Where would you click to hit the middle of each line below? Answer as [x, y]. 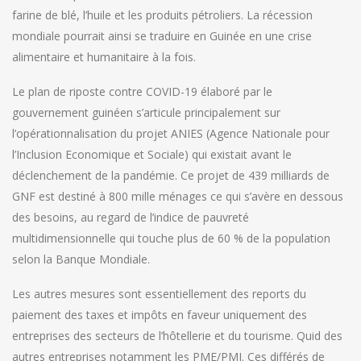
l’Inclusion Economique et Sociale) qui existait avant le [152, 155]
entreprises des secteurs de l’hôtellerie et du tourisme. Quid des [177, 336]
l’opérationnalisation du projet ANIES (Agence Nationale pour [171, 134]
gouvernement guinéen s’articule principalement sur [146, 113]
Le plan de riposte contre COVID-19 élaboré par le [142, 92]
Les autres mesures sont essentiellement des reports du [159, 294]
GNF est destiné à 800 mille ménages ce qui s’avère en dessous [178, 197]
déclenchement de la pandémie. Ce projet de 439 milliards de [171, 176]
